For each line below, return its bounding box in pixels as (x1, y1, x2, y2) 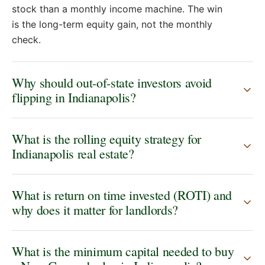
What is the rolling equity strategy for (12, 130, 202, 148)
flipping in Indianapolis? (12, 89, 136, 106)
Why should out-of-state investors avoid (12, 74, 212, 92)
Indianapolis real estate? (12, 145, 134, 163)
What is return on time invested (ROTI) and (12, 186, 232, 204)
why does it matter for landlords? (12, 201, 179, 219)
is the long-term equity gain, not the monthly (12, 18, 212, 31)
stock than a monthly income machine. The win (12, 3, 222, 15)
